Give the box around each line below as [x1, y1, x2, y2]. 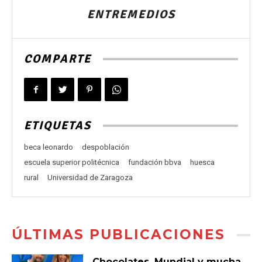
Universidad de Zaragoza [47, 173, 133, 182]
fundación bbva [128, 158, 181, 167]
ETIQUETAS [24, 118, 91, 133]
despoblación [82, 143, 129, 152]
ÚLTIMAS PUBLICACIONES [12, 226, 225, 243]
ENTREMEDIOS [87, 7, 175, 22]
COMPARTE [24, 51, 91, 67]
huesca [190, 158, 215, 167]
